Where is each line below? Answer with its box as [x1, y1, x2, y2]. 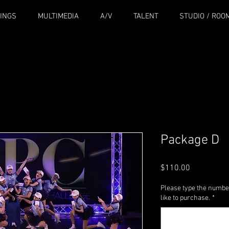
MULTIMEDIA [38, 12, 79, 21]
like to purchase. [161, 193, 210, 202]
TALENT [133, 12, 158, 21]
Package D [161, 132, 219, 148]
